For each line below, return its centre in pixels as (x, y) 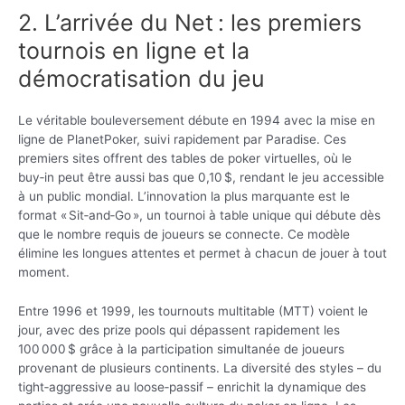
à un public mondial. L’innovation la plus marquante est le (184, 196)
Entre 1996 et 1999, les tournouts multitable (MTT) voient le (193, 311)
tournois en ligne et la (134, 50)
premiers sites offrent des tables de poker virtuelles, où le (185, 158)
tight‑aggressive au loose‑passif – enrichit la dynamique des (192, 386)
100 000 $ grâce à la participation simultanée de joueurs (181, 348)
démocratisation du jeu (141, 78)
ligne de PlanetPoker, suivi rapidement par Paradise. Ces (182, 139)
